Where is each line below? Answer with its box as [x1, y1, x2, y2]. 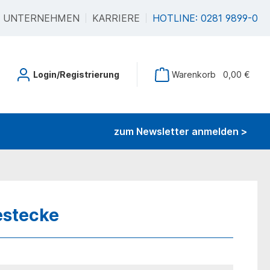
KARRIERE [92, 12, 140, 24]
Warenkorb [172, 69, 216, 80]
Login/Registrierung [33, 69, 119, 80]
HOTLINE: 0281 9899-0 [152, 12, 258, 24]
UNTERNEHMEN [3, 12, 80, 24]
